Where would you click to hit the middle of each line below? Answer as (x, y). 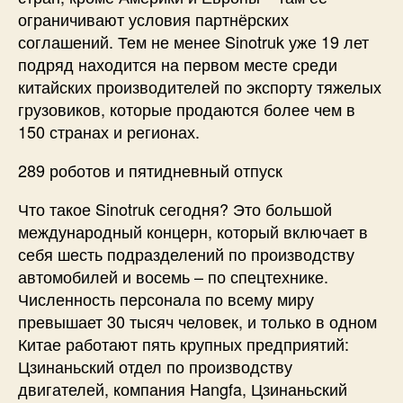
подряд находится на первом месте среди (178, 64)
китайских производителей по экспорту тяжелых (200, 87)
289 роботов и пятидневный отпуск (150, 170)
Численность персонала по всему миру (166, 299)
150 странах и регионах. (111, 132)
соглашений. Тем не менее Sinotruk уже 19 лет (193, 42)
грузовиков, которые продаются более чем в (187, 109)
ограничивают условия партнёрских (153, 19)
